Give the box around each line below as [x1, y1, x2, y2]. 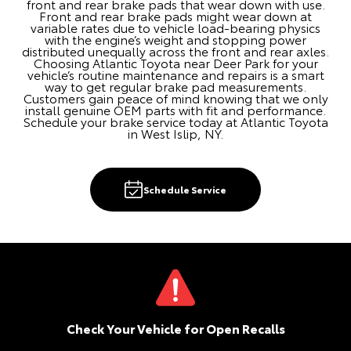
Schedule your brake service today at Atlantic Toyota [23, 113, 328, 130]
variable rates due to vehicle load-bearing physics [31, 19, 320, 36]
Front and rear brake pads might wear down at [39, 7, 312, 24]
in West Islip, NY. [128, 125, 223, 142]
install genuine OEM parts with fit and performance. [25, 101, 326, 118]
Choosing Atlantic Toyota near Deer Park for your [33, 54, 318, 71]
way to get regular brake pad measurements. [45, 78, 306, 95]
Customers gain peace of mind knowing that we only [23, 89, 328, 107]
